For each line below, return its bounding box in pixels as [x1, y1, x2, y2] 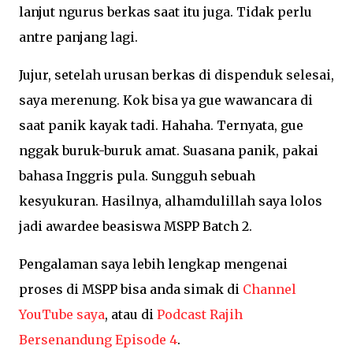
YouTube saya [19, 307, 105, 322]
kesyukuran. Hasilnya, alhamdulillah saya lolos [19, 193, 322, 209]
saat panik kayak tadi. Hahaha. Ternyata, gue [19, 117, 303, 133]
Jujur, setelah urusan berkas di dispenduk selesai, [19, 67, 334, 83]
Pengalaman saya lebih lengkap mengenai [19, 256, 288, 272]
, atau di [105, 307, 157, 322]
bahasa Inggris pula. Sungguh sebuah [19, 168, 255, 184]
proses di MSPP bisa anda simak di [19, 281, 243, 297]
